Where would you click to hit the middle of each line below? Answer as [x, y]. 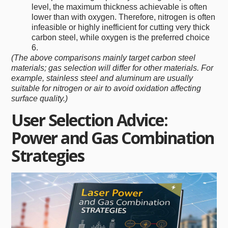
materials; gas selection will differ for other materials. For [112, 68]
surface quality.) [40, 99]
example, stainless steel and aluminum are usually [102, 78]
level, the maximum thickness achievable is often [120, 7]
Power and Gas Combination [113, 138]
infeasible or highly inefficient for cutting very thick [121, 27]
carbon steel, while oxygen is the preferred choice [121, 38]
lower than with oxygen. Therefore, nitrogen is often [124, 17]
